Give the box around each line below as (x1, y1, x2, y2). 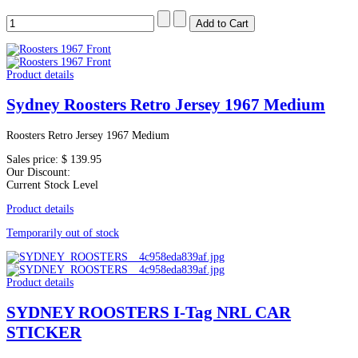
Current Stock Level (6, 178, 98, 191)
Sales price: (6, 153, 62, 165)
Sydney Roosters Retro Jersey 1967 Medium (6, 95, 325, 115)
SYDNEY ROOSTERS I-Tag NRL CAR (6, 303, 291, 323)
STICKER (6, 323, 82, 343)
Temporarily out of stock (6, 226, 119, 239)
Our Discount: (6, 165, 70, 178)
